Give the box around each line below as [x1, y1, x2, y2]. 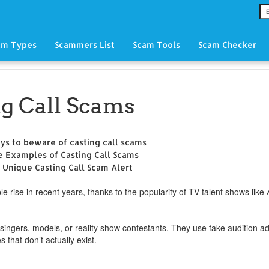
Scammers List [54, 40, 115, 50]
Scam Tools [132, 40, 180, 50]
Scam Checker [198, 40, 256, 50]
